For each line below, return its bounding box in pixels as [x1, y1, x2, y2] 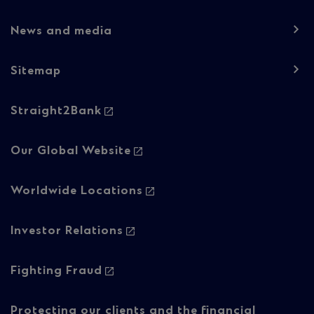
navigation [10, 116, 121, 141]
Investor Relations [11, 224, 123, 238]
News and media [11, 24, 112, 39]
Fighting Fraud [11, 264, 102, 278]
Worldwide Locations [11, 184, 143, 198]
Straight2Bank [11, 104, 102, 118]
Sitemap [11, 64, 61, 78]
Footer [10, 90, 76, 116]
